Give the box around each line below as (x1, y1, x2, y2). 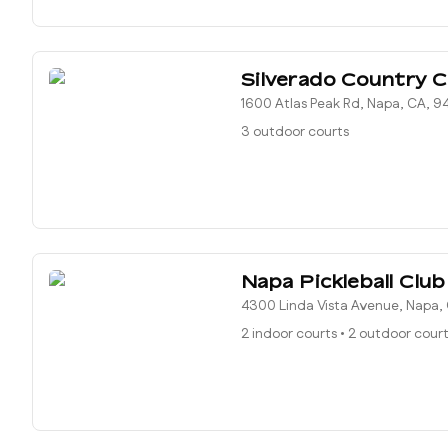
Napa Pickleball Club (241, 270, 445, 292)
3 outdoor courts (241, 122, 349, 142)
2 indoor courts (241, 324, 337, 344)
